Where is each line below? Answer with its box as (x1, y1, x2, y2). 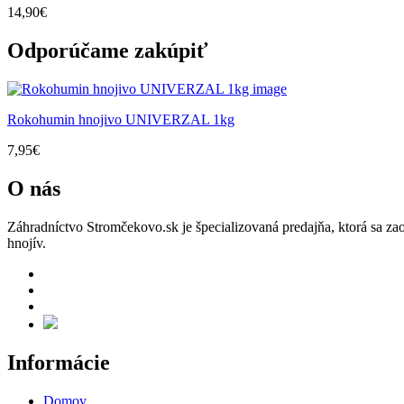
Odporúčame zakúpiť (7, 39, 208, 63)
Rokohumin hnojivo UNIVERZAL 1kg (7, 112, 234, 128)
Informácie (7, 350, 110, 374)
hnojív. (7, 235, 46, 251)
